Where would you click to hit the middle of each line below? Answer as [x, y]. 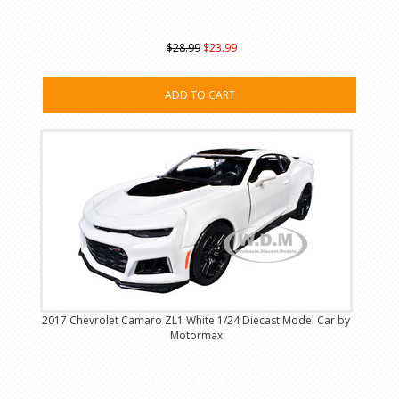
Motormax [196, 336]
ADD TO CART [199, 95]
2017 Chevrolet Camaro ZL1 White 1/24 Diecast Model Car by [196, 321]
